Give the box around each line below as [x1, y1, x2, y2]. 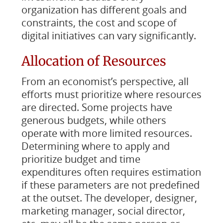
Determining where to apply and [21, 139, 170, 153]
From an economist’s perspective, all [21, 75, 189, 88]
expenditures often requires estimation [21, 165, 201, 179]
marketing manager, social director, [21, 204, 185, 218]
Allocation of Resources [21, 53, 166, 69]
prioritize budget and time [21, 152, 140, 166]
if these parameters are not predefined [21, 178, 200, 192]
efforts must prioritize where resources [21, 88, 202, 101]
